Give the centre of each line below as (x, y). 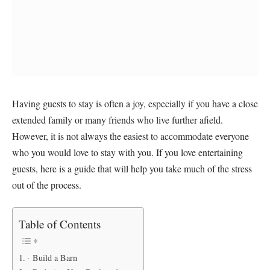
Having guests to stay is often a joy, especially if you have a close (135, 103)
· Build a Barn (52, 258)
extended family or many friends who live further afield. (118, 119)
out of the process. (47, 184)
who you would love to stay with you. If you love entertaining (127, 152)
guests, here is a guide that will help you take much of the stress (132, 168)
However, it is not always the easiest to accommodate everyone (130, 136)
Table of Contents (60, 224)
